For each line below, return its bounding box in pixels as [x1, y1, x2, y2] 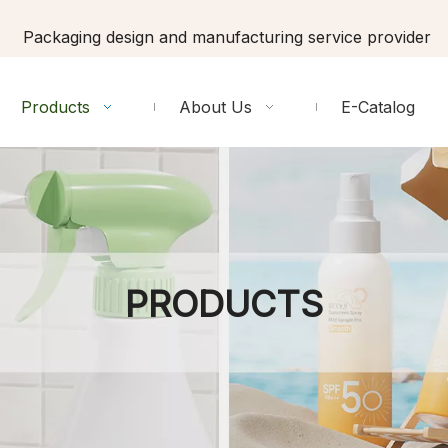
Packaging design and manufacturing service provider [17, 27, 431, 47]
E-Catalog [341, 97, 416, 117]
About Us [179, 97, 253, 117]
